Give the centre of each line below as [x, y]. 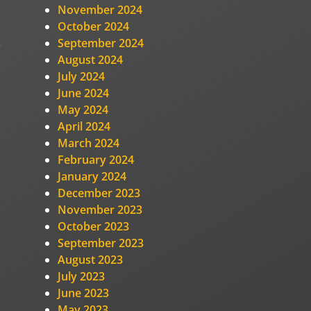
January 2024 [92, 176]
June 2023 [84, 293]
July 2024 [82, 76]
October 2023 [94, 226]
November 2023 [100, 209]
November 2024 [100, 9]
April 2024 [84, 126]
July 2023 [82, 276]
